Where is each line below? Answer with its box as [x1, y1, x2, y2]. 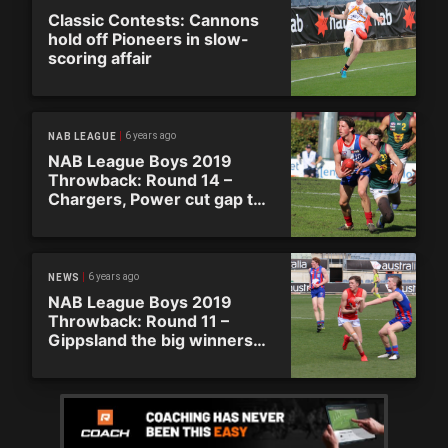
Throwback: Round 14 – [48, 170, 232, 190]
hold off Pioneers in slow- [48, 29, 249, 49]
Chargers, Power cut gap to [48, 189, 263, 209]
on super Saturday [48, 349, 192, 369]
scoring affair [48, 48, 152, 68]
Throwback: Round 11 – [48, 311, 229, 331]
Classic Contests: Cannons [48, 10, 259, 30]
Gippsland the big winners [48, 330, 253, 350]
